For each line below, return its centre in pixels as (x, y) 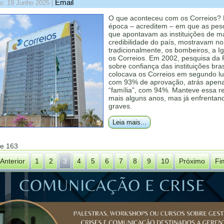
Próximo (192, 161)
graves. (120, 106)
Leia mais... (129, 122)
